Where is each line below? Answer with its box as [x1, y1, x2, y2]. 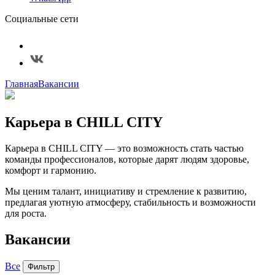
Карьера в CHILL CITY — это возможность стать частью [5, 142, 244, 153]
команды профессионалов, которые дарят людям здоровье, [5, 153, 249, 165]
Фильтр [28, 261, 55, 271]
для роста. [5, 207, 49, 219]
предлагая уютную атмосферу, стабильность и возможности [5, 196, 256, 207]
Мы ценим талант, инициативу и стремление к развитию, [5, 185, 247, 196]
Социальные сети [5, 14, 79, 24]
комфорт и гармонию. [5, 165, 96, 176]
